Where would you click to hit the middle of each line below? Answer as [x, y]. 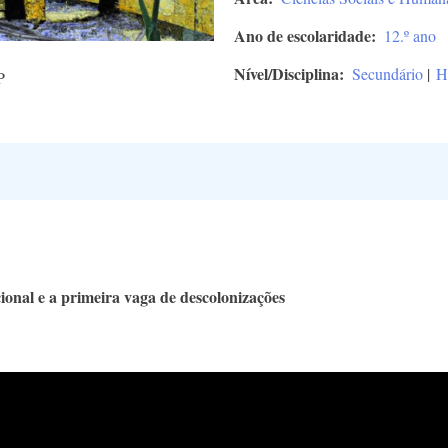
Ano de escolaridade [302, 35]
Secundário [387, 73]
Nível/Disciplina [286, 73]
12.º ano [410, 35]
